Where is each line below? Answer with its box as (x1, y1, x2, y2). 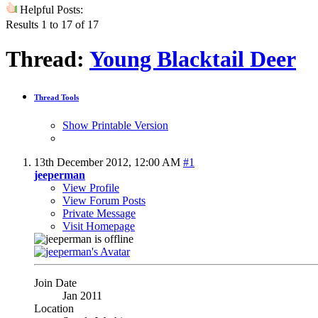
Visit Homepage (62, 219, 135, 232)
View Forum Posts (62, 194, 146, 207)
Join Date (34, 276, 77, 289)
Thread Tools (34, 93, 79, 102)
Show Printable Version (62, 119, 168, 131)
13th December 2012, (34, 155, 134, 168)
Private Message (62, 207, 136, 219)
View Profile (62, 181, 119, 194)
